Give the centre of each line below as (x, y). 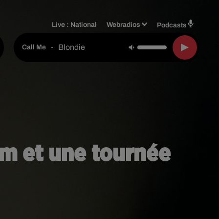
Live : (61, 24)
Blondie (72, 47)
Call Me (34, 47)
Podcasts (172, 25)
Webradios (124, 24)
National (84, 24)
